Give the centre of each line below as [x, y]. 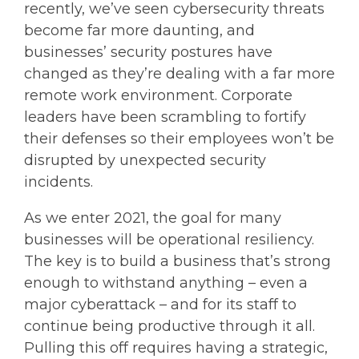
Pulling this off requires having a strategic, [176, 347]
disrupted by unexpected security [145, 160]
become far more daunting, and [139, 30]
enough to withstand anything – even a [166, 282]
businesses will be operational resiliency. [169, 239]
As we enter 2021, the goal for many [153, 218]
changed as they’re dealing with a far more [179, 73]
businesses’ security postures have [148, 52]
